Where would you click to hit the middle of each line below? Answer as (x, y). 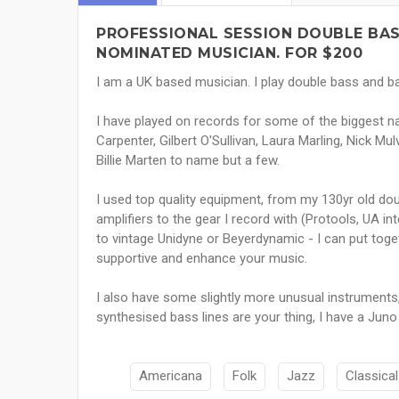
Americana (171, 376)
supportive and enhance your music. (202, 259)
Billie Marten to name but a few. (188, 161)
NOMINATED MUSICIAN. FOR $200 (229, 53)
